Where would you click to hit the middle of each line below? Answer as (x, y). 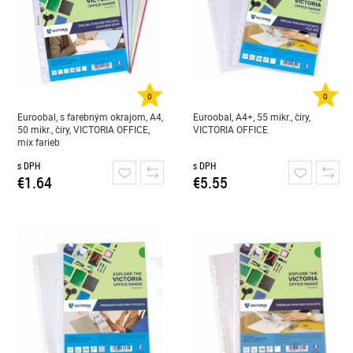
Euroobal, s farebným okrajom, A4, (90, 117)
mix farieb (38, 142)
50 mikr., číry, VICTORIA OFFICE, (83, 129)
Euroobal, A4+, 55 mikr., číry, (252, 117)
